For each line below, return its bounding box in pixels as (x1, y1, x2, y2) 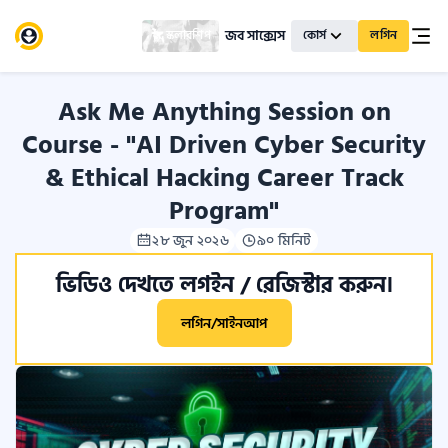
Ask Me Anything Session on (57, 91, 391, 133)
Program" (169, 190, 279, 232)
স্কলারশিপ (165, 26, 211, 45)
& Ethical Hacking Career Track (44, 157, 404, 199)
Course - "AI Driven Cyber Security (22, 124, 426, 166)
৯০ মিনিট (257, 229, 312, 252)
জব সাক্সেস (224, 24, 285, 47)
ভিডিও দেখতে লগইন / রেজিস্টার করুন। (55, 267, 393, 303)
